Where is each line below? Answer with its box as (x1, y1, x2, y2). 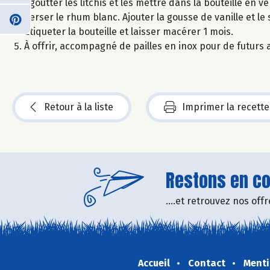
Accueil (137, 257, 170, 269)
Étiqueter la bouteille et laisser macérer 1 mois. (24, 25, 233, 37)
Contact (187, 257, 225, 269)
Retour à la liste (44, 101, 113, 113)
